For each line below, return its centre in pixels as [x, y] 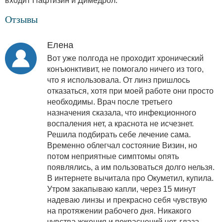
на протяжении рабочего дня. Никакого [119, 211]
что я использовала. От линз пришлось [118, 80]
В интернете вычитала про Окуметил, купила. [130, 178]
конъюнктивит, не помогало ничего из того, [125, 69]
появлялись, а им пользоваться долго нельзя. [131, 167]
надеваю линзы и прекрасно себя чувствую [127, 200]
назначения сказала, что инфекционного [122, 112]
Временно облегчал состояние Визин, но [122, 145]
